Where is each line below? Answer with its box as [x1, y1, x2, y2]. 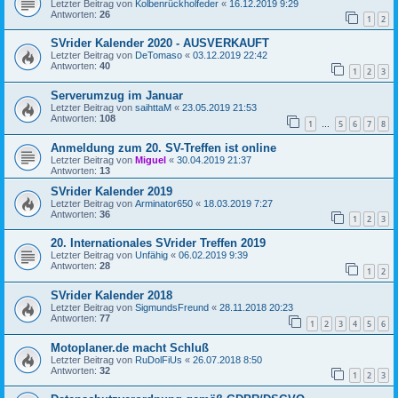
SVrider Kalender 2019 [51, 184, 172, 198]
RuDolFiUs [135, 354, 182, 365]
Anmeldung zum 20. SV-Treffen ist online [51, 140, 276, 155]
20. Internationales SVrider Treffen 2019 [51, 236, 266, 251]
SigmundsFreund [135, 301, 209, 313]
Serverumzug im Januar [51, 88, 183, 102]
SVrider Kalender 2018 [51, 288, 172, 302]
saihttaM [135, 101, 171, 113]
